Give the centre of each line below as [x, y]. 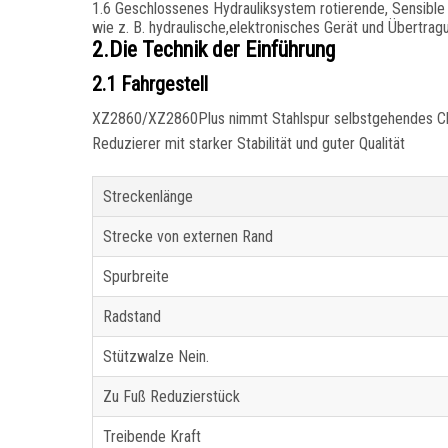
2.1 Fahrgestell [150, 84]
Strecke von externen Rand [188, 237]
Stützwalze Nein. [156, 357]
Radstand [132, 317]
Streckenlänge [148, 197]
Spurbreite [136, 277]
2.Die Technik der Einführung [213, 50]
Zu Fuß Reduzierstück [171, 397]
